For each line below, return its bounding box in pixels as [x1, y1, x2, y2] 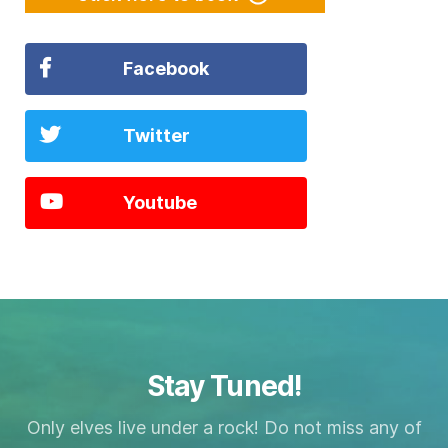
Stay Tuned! [147, 368, 301, 403]
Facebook [123, 57, 209, 79]
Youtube [123, 191, 197, 213]
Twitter [123, 124, 190, 146]
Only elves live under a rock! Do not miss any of [26, 416, 422, 438]
